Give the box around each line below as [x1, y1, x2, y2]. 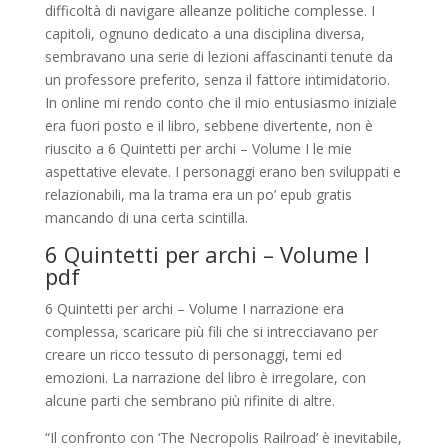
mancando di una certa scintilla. [44, 208, 248, 227]
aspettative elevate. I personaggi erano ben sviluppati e [44, 162, 401, 181]
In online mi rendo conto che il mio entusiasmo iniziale [44, 93, 397, 112]
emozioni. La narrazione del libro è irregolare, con [44, 368, 366, 387]
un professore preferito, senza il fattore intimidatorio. [44, 70, 390, 89]
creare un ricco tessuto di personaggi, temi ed [44, 345, 342, 364]
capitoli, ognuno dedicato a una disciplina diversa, [44, 24, 365, 43]
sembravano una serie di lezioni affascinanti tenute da [44, 47, 393, 66]
